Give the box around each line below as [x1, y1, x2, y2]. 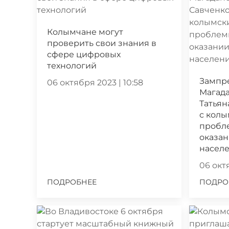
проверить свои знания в [47, 38, 156, 48]
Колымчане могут [47, 27, 123, 37]
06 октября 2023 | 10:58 [47, 77, 143, 87]
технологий [47, 60, 97, 71]
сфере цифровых [47, 49, 121, 59]
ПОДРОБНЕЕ [47, 177, 97, 187]
